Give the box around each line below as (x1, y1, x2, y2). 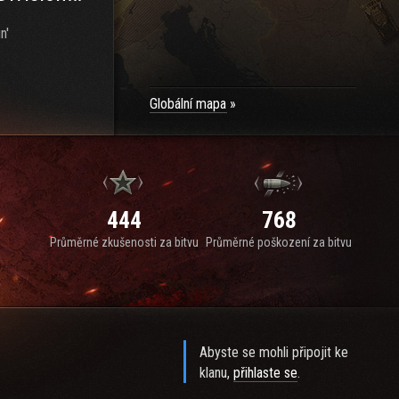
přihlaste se (233, 364, 298, 381)
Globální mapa (150, 95, 226, 112)
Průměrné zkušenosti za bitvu (49, 235, 199, 249)
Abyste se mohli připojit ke (199, 344, 349, 361)
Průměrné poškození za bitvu (206, 235, 352, 249)
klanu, (199, 364, 234, 381)
